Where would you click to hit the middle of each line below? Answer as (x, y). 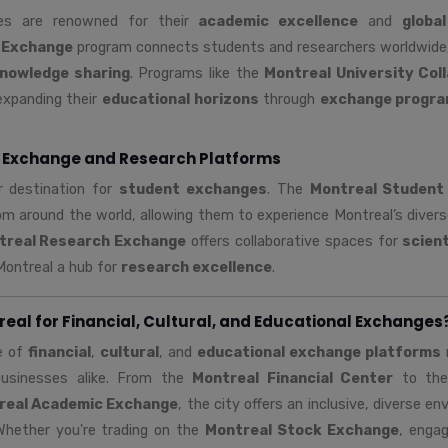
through (289, 98)
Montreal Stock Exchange (302, 429)
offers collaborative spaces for (294, 240)
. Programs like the (197, 72)
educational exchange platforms (319, 351)
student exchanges (193, 188)
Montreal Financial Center (293, 377)
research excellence (196, 266)
